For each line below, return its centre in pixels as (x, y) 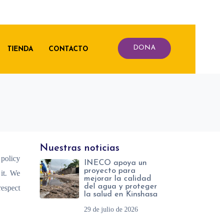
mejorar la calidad (118, 179)
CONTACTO (68, 49)
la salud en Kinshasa (121, 194)
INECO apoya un (115, 163)
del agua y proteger (121, 187)
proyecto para (110, 171)
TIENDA (20, 49)
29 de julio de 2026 (111, 209)
